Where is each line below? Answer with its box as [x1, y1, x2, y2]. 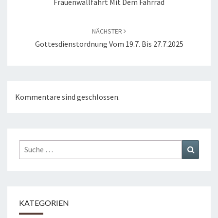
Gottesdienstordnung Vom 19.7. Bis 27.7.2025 [35, 39, 183, 49]
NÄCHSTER [92, 27, 124, 36]
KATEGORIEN [19, 198, 69, 208]
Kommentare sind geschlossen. [15, 92, 120, 102]
